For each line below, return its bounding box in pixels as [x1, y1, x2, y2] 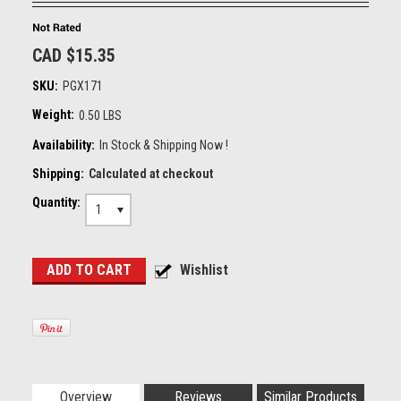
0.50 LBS [78, 108, 122, 123]
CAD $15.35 [31, 45, 115, 66]
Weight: [31, 107, 74, 122]
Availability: [31, 138, 95, 152]
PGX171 [62, 79, 103, 93]
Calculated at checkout [88, 166, 213, 181]
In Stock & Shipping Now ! [98, 138, 228, 152]
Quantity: [31, 195, 81, 209]
